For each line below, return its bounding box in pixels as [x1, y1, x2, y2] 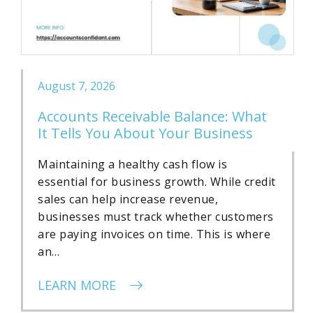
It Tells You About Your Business [38, 123, 253, 143]
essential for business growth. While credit [38, 173, 276, 189]
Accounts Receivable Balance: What [38, 106, 267, 126]
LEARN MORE [38, 276, 119, 293]
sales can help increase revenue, [38, 191, 218, 207]
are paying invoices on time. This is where [38, 226, 270, 242]
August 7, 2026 [38, 78, 115, 94]
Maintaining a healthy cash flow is [38, 156, 227, 172]
